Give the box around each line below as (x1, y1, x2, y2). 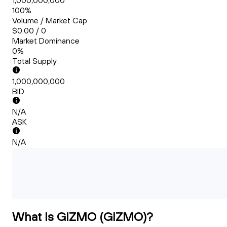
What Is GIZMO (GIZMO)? (12, 209, 153, 224)
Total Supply (12, 56, 57, 66)
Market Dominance (12, 35, 80, 46)
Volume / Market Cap (12, 15, 87, 26)
